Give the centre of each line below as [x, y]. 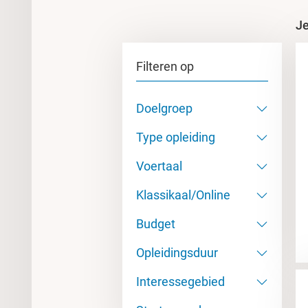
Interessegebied [180, 282]
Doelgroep [164, 108]
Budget [156, 224]
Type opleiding [176, 137]
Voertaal [159, 166]
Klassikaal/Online [183, 195]
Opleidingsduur [177, 253]
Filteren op [165, 66]
